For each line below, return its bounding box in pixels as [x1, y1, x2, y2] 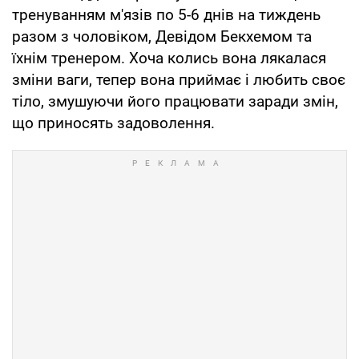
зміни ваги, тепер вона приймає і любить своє [12, 70, 345, 89]
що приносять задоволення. [12, 113, 215, 132]
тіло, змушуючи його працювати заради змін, [12, 91, 338, 111]
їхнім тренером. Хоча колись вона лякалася [12, 48, 326, 67]
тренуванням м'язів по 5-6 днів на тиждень [12, 5, 321, 24]
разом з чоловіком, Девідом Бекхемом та [12, 26, 312, 46]
